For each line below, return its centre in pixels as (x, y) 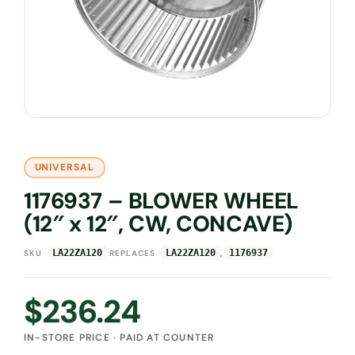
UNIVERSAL (65, 168)
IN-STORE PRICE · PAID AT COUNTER (119, 337)
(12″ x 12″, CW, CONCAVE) (158, 223)
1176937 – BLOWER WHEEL (161, 200)
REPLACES (132, 253)
